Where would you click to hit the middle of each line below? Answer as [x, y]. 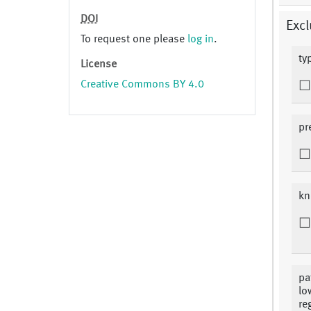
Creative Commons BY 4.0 [142, 85]
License [99, 65]
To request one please [134, 40]
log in [201, 40]
